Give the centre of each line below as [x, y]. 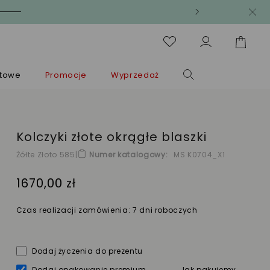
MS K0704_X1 [199, 155]
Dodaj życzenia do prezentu [87, 251]
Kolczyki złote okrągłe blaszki [111, 137]
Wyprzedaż [135, 75]
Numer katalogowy [127, 155]
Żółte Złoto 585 [46, 155]
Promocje [66, 75]
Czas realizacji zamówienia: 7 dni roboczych [107, 210]
